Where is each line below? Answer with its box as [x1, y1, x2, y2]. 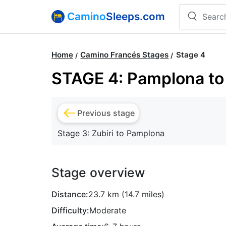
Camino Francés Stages [80, 50, 169, 60]
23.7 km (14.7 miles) [88, 189, 164, 200]
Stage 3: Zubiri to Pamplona [58, 128, 164, 139]
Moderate [89, 205, 126, 216]
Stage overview [51, 165, 145, 181]
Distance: [51, 189, 88, 200]
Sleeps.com [106, 10, 165, 23]
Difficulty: [51, 205, 89, 216]
